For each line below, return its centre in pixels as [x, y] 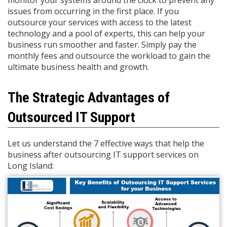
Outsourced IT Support [71, 117]
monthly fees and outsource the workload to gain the [109, 56]
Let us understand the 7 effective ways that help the [106, 143]
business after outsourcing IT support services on [103, 155]
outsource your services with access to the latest [100, 22]
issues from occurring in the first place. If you [93, 11]
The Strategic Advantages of [89, 98]
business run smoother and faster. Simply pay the [102, 45]
